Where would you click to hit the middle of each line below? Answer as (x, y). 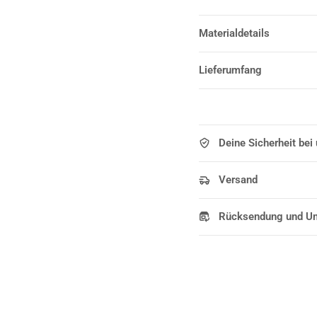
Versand (238, 180)
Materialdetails (234, 34)
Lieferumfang (230, 70)
